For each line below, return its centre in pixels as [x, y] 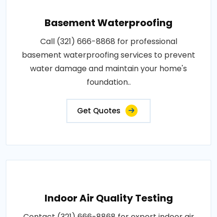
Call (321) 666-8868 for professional [108, 41]
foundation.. [108, 82]
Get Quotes [99, 110]
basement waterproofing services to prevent [108, 55]
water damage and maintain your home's [108, 68]
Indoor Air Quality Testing [108, 198]
